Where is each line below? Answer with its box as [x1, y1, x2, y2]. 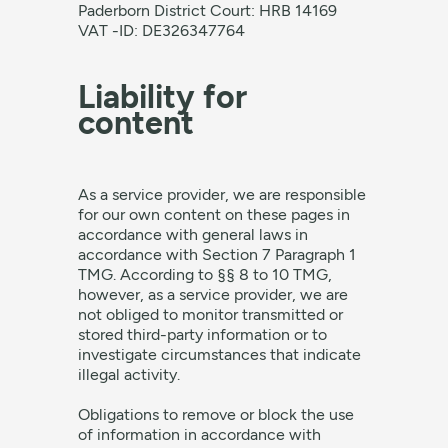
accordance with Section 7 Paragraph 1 [78, 245, 357, 264]
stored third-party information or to [78, 325, 328, 344]
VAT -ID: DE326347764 [78, 21, 246, 40]
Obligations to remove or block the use [78, 405, 355, 424]
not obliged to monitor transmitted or [78, 305, 344, 324]
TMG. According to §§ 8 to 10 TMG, [78, 265, 333, 284]
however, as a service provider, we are [78, 285, 349, 304]
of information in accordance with [78, 425, 322, 444]
